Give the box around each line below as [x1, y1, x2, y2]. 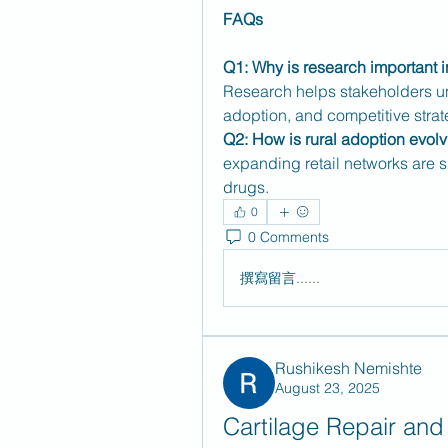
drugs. [223, 177, 269, 197]
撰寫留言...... [240, 268, 320, 287]
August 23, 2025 [275, 379, 380, 397]
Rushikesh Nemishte [275, 358, 422, 378]
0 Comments [248, 227, 329, 246]
